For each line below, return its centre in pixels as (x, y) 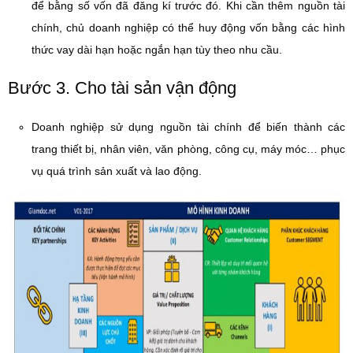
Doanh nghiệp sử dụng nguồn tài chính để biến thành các (188, 127)
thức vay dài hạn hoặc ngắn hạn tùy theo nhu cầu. (157, 50)
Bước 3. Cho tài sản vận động (122, 88)
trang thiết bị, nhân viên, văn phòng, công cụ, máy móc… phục (188, 149)
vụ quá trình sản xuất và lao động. (117, 171)
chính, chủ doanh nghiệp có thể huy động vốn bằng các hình (188, 28)
